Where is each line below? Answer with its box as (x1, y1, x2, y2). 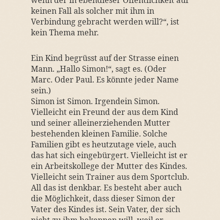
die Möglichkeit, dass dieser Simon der (30, 193, 175, 204)
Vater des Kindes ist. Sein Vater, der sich (30, 204, 180, 215)
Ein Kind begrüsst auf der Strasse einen (30, 53, 179, 63)
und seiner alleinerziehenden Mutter (30, 117, 170, 128)
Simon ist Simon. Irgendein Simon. (30, 96, 160, 107)
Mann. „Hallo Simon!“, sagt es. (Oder (30, 63, 166, 74)
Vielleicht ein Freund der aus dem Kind (30, 107, 178, 117)
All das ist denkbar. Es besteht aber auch (30, 182, 182, 193)
